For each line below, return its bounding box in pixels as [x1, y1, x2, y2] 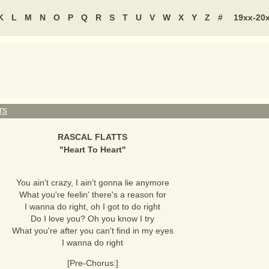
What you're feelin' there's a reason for [19, 190, 166, 199]
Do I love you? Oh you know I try [31, 214, 154, 223]
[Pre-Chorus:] [67, 258, 118, 268]
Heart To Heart [63, 145, 122, 154]
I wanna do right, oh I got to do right [25, 202, 160, 211]
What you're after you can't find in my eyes [11, 226, 174, 235]
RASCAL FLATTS [58, 132, 127, 142]
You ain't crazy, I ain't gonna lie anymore [16, 178, 169, 187]
